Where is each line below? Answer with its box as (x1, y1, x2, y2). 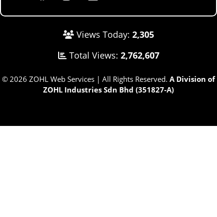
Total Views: (66, 49, 121, 61)
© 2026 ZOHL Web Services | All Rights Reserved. (2, 74, 168, 84)
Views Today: (74, 28, 132, 40)
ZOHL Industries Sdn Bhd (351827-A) (43, 84, 174, 94)
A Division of (168, 74, 215, 84)
